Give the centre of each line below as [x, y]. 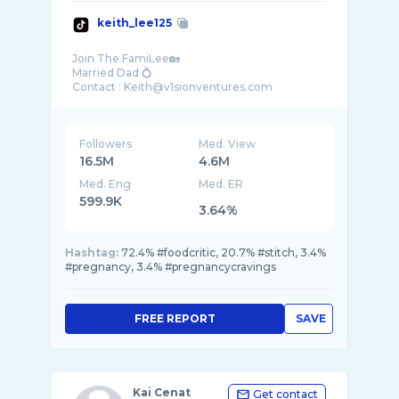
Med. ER [221, 184]
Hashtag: [92, 252]
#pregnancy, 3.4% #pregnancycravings [171, 267]
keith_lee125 [134, 23]
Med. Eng [105, 184]
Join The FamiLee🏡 [126, 58]
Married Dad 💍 [112, 73]
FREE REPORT [175, 318]
